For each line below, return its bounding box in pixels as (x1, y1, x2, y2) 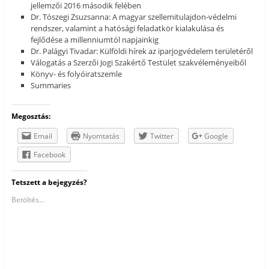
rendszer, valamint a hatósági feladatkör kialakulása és (31, 23, 225, 34)
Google (204, 130, 228, 141)
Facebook (33, 149, 65, 160)
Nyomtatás (82, 130, 119, 141)
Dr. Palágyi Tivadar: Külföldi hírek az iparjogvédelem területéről (31, 46, 253, 57)
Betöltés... (11, 194, 44, 205)
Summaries (31, 80, 71, 91)
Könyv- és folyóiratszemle (31, 68, 122, 80)
